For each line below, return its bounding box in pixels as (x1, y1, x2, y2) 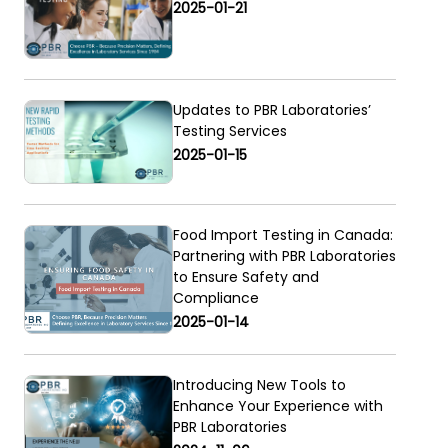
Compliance (172, 288, 259, 309)
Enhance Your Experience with (172, 396, 383, 417)
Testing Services (172, 120, 287, 141)
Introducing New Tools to (172, 375, 346, 396)
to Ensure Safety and (172, 267, 319, 288)
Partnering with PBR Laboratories (172, 246, 396, 267)
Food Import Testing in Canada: (172, 225, 393, 246)
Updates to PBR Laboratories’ (172, 99, 371, 120)
